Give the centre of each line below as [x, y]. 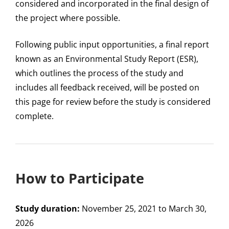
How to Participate [80, 178]
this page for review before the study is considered [113, 101]
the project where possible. [68, 18]
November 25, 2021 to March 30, [143, 208]
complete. [35, 116]
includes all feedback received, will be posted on [107, 87]
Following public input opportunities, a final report [112, 44]
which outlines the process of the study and [99, 73]
